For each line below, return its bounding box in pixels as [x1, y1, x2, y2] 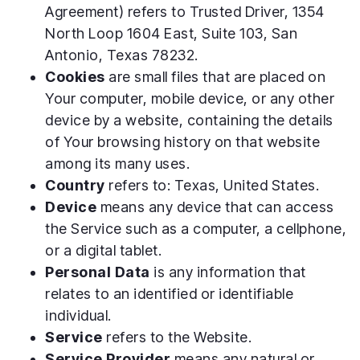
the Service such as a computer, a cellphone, [45, 219, 346, 237]
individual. [45, 306, 112, 324]
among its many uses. [45, 154, 190, 172]
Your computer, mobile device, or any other [45, 89, 334, 107]
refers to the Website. [102, 328, 252, 346]
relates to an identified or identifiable [45, 284, 293, 302]
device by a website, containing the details [45, 111, 333, 129]
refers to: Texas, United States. [104, 176, 319, 194]
